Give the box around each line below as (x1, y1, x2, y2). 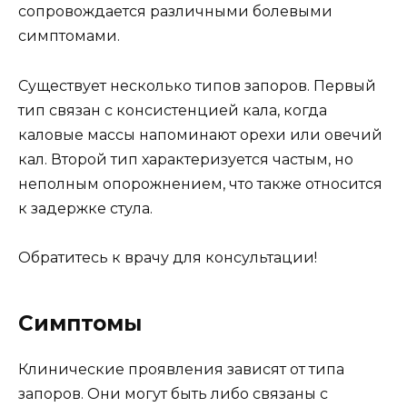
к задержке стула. (18, 199, 153, 217)
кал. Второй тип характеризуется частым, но (18, 150, 353, 168)
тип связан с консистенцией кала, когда (18, 101, 327, 119)
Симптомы (18, 310, 142, 336)
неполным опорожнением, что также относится (18, 174, 382, 193)
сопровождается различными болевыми (18, 3, 333, 21)
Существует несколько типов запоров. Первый (18, 76, 376, 94)
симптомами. (18, 27, 120, 45)
